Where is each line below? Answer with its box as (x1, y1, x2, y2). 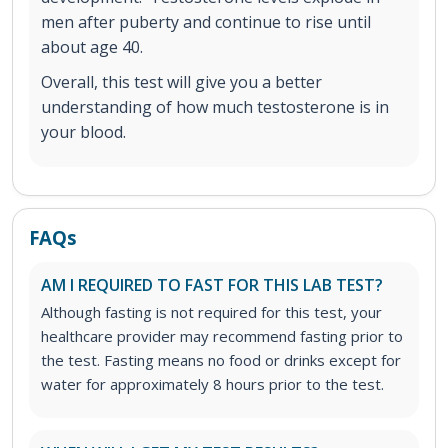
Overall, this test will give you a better (41, 71, 322, 94)
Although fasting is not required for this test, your (41, 302, 382, 323)
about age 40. (41, 36, 143, 59)
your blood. (41, 121, 126, 144)
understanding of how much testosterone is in (41, 96, 389, 119)
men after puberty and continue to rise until (41, 11, 371, 34)
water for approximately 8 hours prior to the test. (41, 374, 384, 395)
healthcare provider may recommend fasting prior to (41, 326, 403, 347)
